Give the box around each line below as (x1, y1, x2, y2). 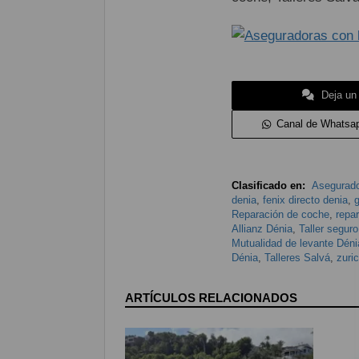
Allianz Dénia (231, 223, 292, 235)
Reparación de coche (231, 208, 329, 220)
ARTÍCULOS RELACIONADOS (125, 291, 297, 305)
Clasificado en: (231, 179, 305, 192)
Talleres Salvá (264, 252, 330, 264)
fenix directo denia (262, 194, 348, 206)
